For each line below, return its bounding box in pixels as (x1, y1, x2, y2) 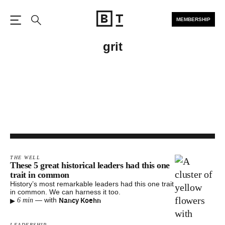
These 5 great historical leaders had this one (10, 160, 170, 170)
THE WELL (10, 155, 40, 160)
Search (35, 26, 63, 37)
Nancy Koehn (58, 195, 101, 205)
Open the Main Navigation (15, 25, 124, 36)
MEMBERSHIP (176, 17, 210, 22)
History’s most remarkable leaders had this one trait (10, 180, 174, 188)
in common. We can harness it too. (10, 188, 121, 196)
